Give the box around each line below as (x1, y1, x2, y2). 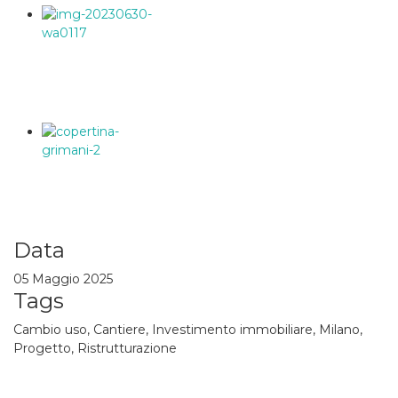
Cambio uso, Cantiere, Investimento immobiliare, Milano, (13, 322, 362, 338)
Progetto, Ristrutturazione (13, 340, 177, 356)
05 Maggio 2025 (13, 271, 113, 287)
